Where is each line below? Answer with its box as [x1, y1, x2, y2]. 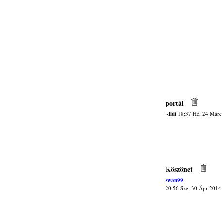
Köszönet [165, 164, 193, 174]
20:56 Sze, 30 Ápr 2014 [165, 184, 221, 192]
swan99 [165, 176, 183, 184]
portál [165, 98, 184, 108]
